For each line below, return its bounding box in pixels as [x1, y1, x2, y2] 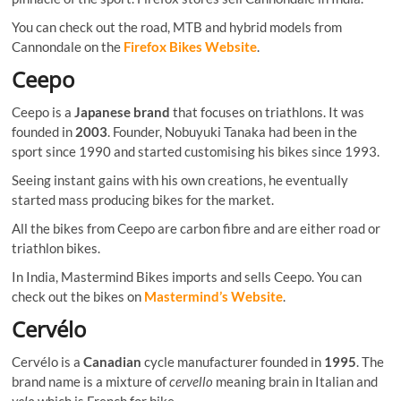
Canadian [83, 353, 142, 370]
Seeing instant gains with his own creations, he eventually [12, 171, 349, 188]
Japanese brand [74, 103, 171, 120]
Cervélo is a [12, 353, 84, 370]
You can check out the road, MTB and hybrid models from [12, 18, 343, 35]
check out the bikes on [12, 287, 145, 304]
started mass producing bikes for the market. [12, 191, 275, 208]
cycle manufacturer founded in [141, 353, 325, 370]
